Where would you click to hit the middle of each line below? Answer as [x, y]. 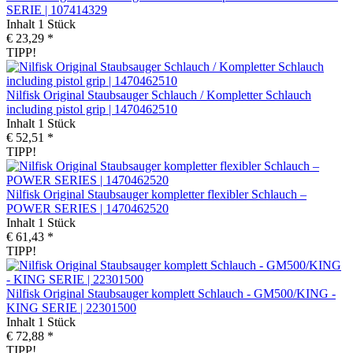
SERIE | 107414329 [57, 9]
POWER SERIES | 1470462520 [87, 208]
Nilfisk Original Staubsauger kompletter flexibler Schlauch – [156, 194]
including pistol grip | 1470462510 [92, 109]
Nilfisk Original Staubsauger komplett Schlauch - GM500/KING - [171, 293]
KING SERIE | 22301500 [71, 307]
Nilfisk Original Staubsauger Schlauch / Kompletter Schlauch [159, 95]
